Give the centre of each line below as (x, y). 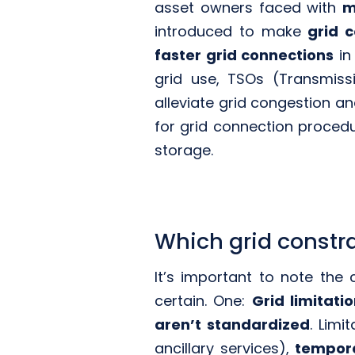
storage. (183, 151)
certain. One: (203, 300)
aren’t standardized (232, 324)
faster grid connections (244, 55)
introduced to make (231, 32)
